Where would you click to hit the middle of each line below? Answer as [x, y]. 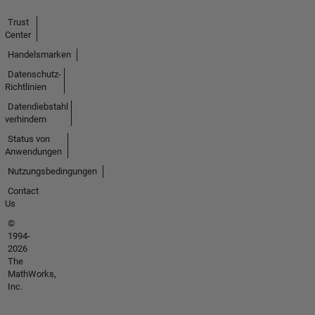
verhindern [25, 120]
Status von [28, 139]
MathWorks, [32, 274]
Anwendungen [33, 152]
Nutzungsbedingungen [52, 172]
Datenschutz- [34, 75]
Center [18, 35]
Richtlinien [25, 87]
